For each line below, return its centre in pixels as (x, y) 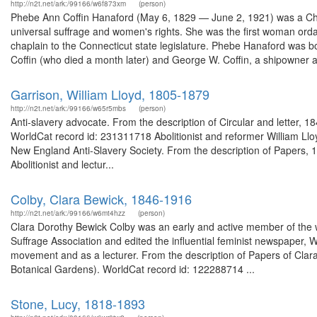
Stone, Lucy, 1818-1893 (78, 304)
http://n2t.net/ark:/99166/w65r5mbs (68, 108)
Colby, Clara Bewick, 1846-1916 (101, 199)
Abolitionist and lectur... (62, 164)
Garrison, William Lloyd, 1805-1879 (110, 94)
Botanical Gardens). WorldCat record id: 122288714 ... (133, 269)
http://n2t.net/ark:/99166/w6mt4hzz (68, 213)
